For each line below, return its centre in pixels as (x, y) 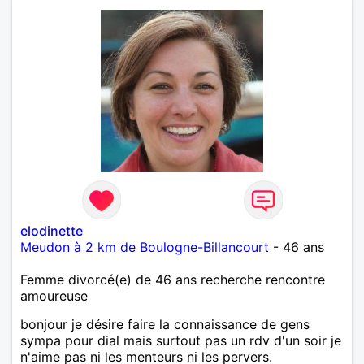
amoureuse (54, 296)
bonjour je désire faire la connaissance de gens (165, 325)
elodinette (52, 231)
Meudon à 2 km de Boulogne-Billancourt (145, 247)
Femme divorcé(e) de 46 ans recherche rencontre (173, 280)
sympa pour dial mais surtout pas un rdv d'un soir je (181, 341)
